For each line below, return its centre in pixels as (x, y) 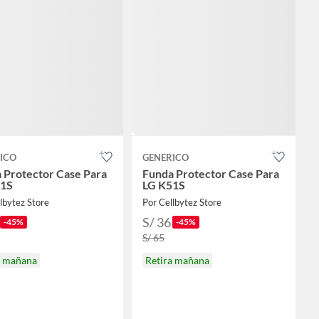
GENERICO (166, 157)
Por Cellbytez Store (182, 202)
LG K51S (164, 185)
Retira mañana (177, 260)
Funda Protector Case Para (211, 173)
